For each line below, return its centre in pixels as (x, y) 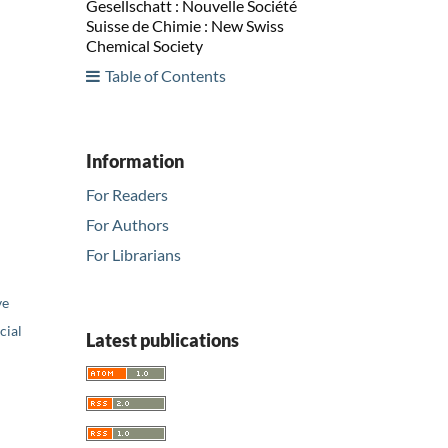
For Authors (127, 225)
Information (135, 160)
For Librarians (133, 255)
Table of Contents (165, 75)
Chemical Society (144, 45)
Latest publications (162, 340)
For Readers (127, 195)
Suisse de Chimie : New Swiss (185, 25)
